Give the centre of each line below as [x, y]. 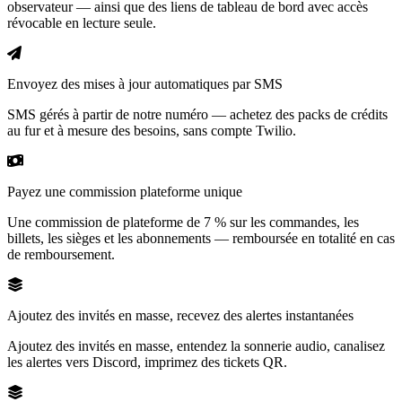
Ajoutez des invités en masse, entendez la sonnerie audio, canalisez [196, 345]
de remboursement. [61, 254]
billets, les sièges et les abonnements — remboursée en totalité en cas [201, 238]
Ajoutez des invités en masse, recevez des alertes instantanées [180, 315]
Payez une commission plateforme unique [125, 191]
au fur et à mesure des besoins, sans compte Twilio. [152, 130]
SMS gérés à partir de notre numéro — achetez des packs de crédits [197, 114]
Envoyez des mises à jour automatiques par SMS [145, 83]
